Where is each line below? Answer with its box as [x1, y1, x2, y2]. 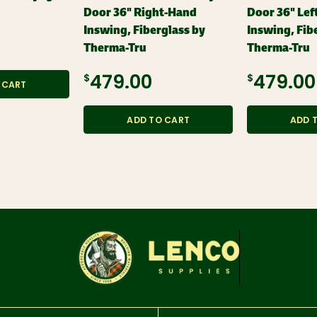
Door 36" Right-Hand [83, 5, 197, 21]
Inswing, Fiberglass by [83, 23, 206, 38]
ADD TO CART [127, 116, 190, 125]
